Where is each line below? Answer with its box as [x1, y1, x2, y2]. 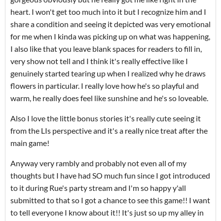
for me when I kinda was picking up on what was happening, [10, 32, 210, 41]
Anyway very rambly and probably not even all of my [10, 158, 186, 168]
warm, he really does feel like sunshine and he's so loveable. [10, 93, 210, 103]
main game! [10, 138, 51, 148]
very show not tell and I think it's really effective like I [10, 56, 188, 66]
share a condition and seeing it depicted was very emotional [10, 19, 211, 29]
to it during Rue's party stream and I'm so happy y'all [10, 183, 186, 193]
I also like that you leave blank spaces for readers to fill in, [10, 44, 202, 54]
